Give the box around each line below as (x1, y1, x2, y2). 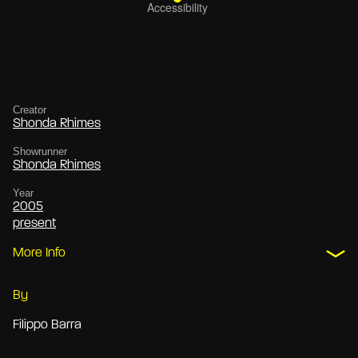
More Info (13, 247, 66, 261)
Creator (13, 104, 46, 117)
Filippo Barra (13, 319, 82, 332)
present (13, 217, 56, 231)
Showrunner (13, 145, 67, 158)
